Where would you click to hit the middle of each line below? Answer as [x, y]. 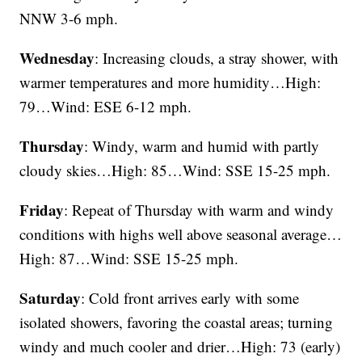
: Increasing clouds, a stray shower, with [217, 57]
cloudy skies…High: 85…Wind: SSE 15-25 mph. [175, 170]
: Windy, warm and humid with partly [202, 145]
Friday [42, 209]
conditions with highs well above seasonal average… [181, 234]
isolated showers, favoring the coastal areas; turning [177, 322]
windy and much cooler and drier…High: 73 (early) [180, 346]
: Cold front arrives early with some [190, 297]
